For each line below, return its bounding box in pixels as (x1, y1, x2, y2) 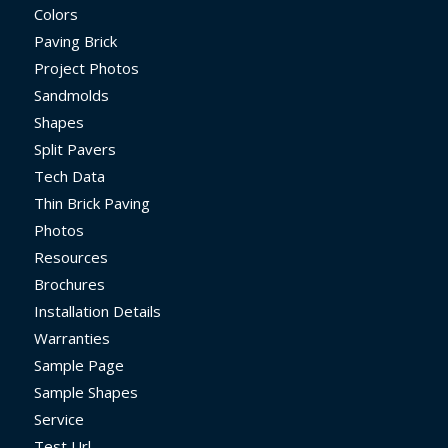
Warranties (33, 327, 110, 348)
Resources (33, 246, 108, 267)
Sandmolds (33, 84, 109, 105)
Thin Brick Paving (33, 192, 150, 213)
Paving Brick (33, 30, 117, 51)
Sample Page (33, 354, 124, 375)
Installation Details (33, 300, 161, 321)
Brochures (33, 273, 105, 294)
